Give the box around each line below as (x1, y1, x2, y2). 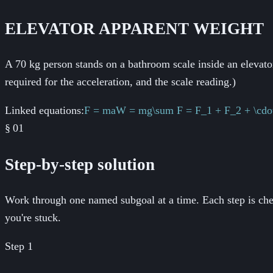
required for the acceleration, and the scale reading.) (5, 76, 236, 88)
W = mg (116, 104, 152, 117)
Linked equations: (5, 104, 84, 117)
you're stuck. (5, 211, 61, 224)
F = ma (84, 104, 116, 117)
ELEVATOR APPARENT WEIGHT (5, 19, 264, 38)
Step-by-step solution (5, 155, 155, 174)
